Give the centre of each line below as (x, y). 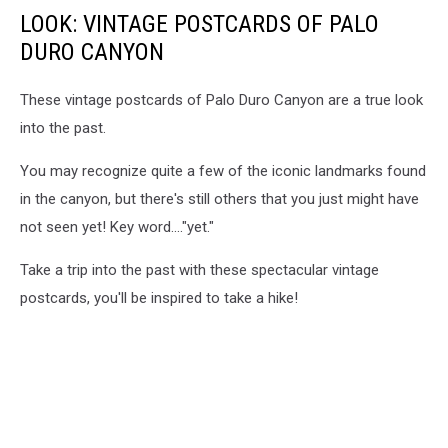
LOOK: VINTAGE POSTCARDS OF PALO (199, 24)
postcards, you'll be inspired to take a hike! (159, 298)
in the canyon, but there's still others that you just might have (219, 199)
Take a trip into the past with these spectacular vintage (199, 270)
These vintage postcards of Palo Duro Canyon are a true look (221, 100)
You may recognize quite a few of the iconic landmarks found (223, 171)
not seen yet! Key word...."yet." (117, 227)
